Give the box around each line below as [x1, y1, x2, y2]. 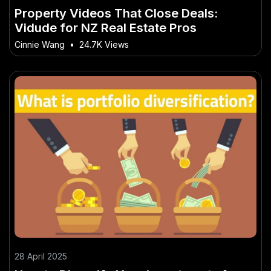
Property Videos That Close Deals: [15, 5, 218, 21]
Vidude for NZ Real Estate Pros [15, 20, 197, 36]
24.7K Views [79, 39, 129, 50]
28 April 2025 [15, 250, 67, 261]
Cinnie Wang [15, 39, 65, 50]
